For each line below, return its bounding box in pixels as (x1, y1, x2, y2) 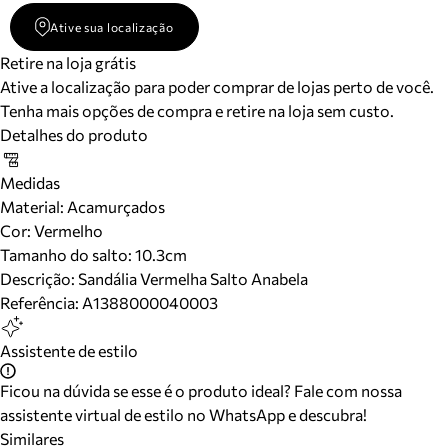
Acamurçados (64, 197, 165, 216)
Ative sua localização (49, 20, 174, 34)
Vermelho (31, 221, 103, 240)
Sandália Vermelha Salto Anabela (78, 269, 308, 288)
